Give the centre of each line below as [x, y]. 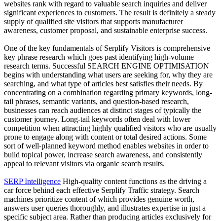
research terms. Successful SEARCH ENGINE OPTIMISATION [107, 66]
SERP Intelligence [32, 181]
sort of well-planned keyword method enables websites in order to [106, 146]
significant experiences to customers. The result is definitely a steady [110, 12]
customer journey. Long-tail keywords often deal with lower [97, 119]
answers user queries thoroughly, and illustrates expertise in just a [105, 208]
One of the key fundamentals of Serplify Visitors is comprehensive [107, 48]
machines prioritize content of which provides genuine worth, [99, 199]
